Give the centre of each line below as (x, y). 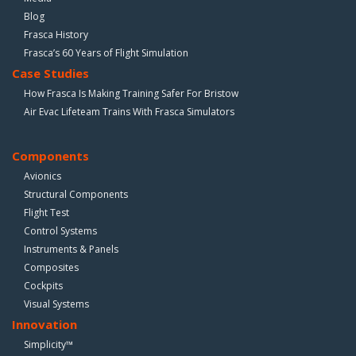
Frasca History (56, 34)
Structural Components (76, 194)
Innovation (44, 324)
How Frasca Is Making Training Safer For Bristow (131, 93)
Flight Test (46, 212)
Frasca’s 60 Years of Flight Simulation (106, 52)
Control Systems (60, 230)
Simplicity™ (48, 344)
